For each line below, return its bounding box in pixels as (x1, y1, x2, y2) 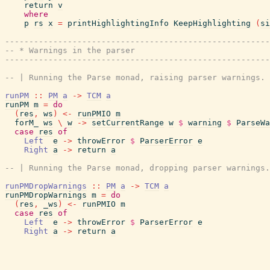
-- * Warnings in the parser (5, 46, 135, 55)
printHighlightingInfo (67, 19, 169, 28)
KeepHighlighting (174, 19, 251, 28)
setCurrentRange (92, 118, 164, 127)
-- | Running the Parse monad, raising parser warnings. (5, 73, 265, 82)
